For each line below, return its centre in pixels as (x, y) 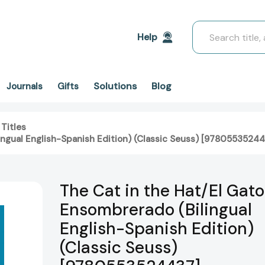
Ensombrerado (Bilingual (156, 210)
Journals (25, 86)
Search (207, 28)
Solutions (115, 86)
